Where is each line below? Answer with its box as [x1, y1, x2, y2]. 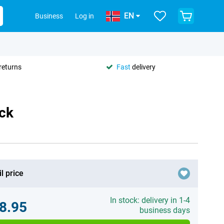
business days [139, 205, 190, 215]
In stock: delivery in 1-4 [109, 195, 190, 205]
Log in [75, 12, 94, 20]
